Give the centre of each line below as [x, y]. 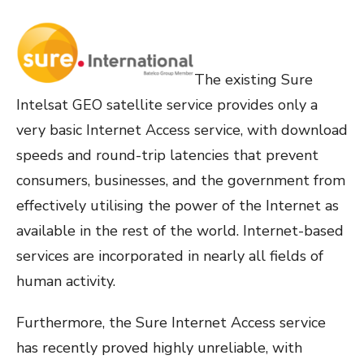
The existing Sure [253, 80]
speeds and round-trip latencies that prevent [167, 156]
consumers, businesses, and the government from [181, 181]
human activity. [66, 282]
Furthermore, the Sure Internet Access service [171, 323]
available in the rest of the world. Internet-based [180, 231]
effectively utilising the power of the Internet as [178, 206]
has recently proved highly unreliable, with [159, 348]
